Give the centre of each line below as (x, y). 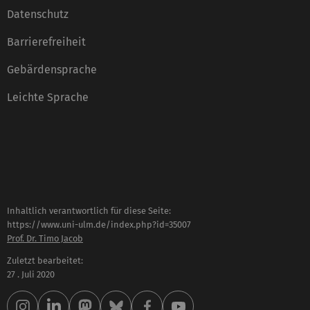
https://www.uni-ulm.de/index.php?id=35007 (99, 224)
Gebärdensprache (52, 69)
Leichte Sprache (48, 97)
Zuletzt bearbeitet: (45, 261)
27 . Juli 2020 (31, 275)
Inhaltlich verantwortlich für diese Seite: (89, 210)
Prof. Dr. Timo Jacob (45, 238)
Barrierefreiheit (46, 42)
